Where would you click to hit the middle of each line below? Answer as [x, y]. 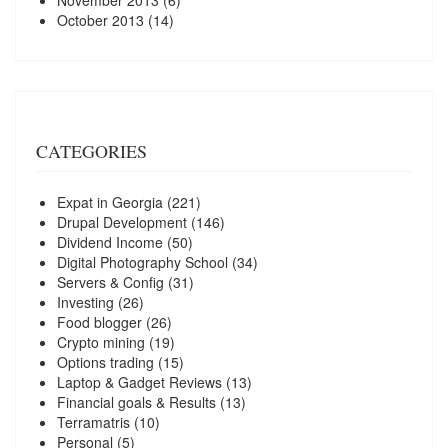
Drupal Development [122, 221]
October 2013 [100, 19]
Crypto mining [101, 341]
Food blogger [99, 321]
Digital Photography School [142, 261]
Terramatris [93, 421]
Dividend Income [110, 241]
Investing [85, 301]
